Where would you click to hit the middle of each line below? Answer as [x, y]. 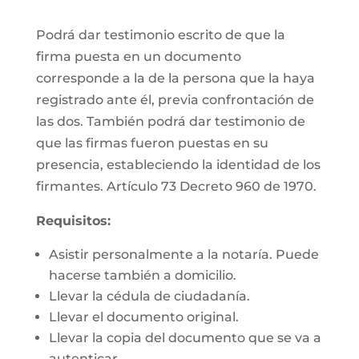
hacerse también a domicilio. [142, 275]
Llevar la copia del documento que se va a [185, 338]
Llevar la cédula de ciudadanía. [149, 296]
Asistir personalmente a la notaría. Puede [184, 254]
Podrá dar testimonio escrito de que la [160, 35]
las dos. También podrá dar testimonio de [170, 121]
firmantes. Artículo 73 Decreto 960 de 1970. [176, 186]
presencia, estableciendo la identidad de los [178, 165]
